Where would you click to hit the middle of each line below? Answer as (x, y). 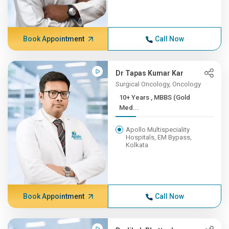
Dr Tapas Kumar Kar (150, 73)
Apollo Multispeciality (158, 130)
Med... (129, 108)
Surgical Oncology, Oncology (158, 84)
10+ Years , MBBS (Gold (135, 97)
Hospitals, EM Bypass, (159, 137)
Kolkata (137, 145)
